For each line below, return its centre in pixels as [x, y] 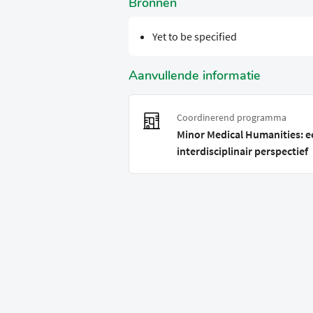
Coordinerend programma [232, 118]
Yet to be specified [194, 37]
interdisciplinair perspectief [242, 151]
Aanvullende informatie [195, 76]
